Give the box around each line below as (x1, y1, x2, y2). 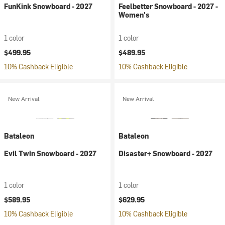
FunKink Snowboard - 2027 (4, 2, 92, 11)
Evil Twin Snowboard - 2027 (4, 149, 96, 158)
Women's (119, 10, 150, 20)
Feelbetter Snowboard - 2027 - (119, 2, 218, 11)
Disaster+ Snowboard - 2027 (119, 149, 212, 158)
